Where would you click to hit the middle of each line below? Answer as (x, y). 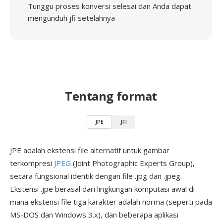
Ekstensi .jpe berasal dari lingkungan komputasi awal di (102, 189)
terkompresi (32, 163)
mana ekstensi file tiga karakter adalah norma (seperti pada (111, 202)
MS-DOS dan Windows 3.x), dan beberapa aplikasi (94, 215)
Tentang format (111, 96)
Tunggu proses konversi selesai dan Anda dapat (110, 6)
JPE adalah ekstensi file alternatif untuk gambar (90, 150)
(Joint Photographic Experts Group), (133, 163)
